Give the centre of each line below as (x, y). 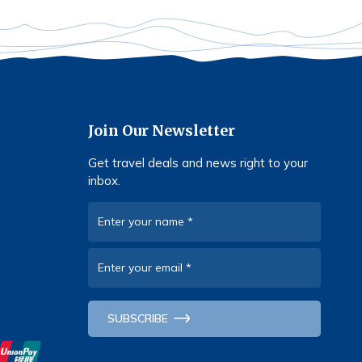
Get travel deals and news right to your (198, 163)
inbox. (104, 181)
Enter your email (142, 268)
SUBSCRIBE (138, 319)
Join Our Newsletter (162, 131)
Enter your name (143, 222)
